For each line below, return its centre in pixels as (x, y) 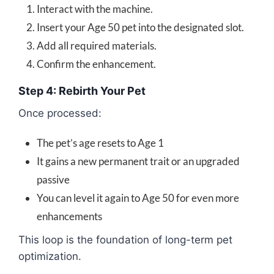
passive (53, 179)
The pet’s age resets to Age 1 (100, 143)
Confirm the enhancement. (96, 64)
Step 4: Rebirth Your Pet (82, 91)
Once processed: (60, 113)
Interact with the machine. (95, 9)
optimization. (50, 256)
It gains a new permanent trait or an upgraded (138, 161)
